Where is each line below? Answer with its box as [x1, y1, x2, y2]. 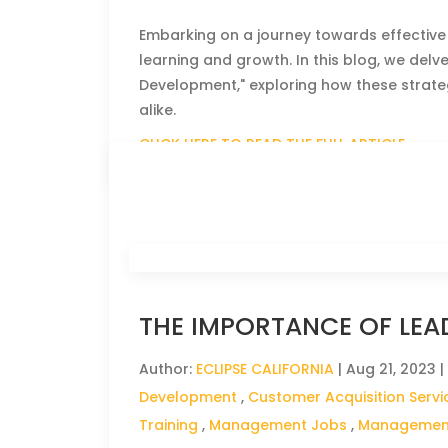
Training [139, 415, 199, 435]
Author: [139, 359, 197, 379]
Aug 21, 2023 [346, 359, 437, 379]
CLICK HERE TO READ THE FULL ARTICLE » [139, 134, 417, 154]
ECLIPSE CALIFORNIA [196, 359, 335, 379]
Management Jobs [209, 415, 348, 435]
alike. [139, 100, 177, 120]
